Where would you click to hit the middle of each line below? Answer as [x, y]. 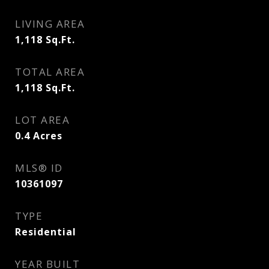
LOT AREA [42, 120]
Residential [46, 232]
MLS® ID [39, 168]
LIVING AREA [50, 24]
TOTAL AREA [50, 72]
